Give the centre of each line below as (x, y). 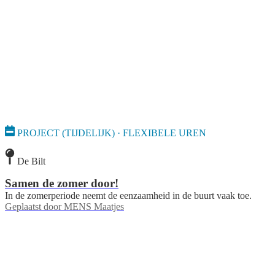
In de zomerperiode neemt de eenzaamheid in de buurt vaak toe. (128, 195)
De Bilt (31, 161)
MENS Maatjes (94, 206)
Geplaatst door (33, 206)
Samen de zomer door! (62, 183)
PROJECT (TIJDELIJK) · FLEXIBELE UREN (112, 133)
